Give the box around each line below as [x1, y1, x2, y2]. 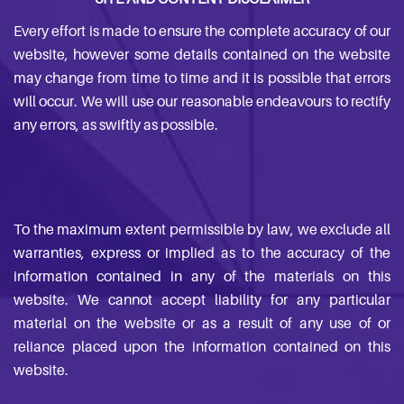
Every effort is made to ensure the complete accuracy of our [14, 22, 390, 41]
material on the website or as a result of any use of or [14, 314, 390, 333]
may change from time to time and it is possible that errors [14, 69, 390, 87]
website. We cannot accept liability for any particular [14, 290, 390, 309]
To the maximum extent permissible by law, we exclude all [14, 220, 390, 239]
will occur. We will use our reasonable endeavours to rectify [14, 92, 390, 111]
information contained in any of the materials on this [14, 267, 390, 286]
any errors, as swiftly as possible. [14, 115, 218, 134]
